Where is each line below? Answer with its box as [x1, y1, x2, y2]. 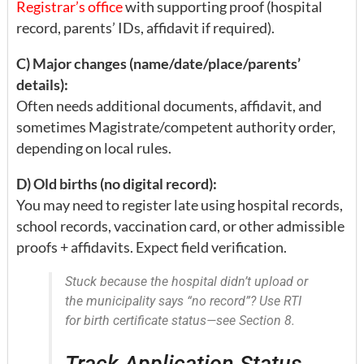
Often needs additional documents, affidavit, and [16, 97, 322, 115]
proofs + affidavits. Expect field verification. [16, 238, 287, 257]
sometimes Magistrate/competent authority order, [16, 118, 336, 136]
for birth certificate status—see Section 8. [65, 313, 295, 329]
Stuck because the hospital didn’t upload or [65, 274, 308, 290]
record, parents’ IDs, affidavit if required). [16, 19, 275, 37]
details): [16, 76, 68, 94]
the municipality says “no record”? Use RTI [65, 293, 301, 310]
